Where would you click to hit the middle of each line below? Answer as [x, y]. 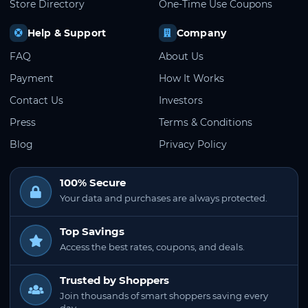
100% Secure [93, 182]
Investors [181, 100]
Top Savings [92, 231]
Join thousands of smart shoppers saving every [164, 295]
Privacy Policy [193, 144]
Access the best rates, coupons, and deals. [152, 246]
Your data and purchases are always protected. [164, 198]
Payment [32, 78]
